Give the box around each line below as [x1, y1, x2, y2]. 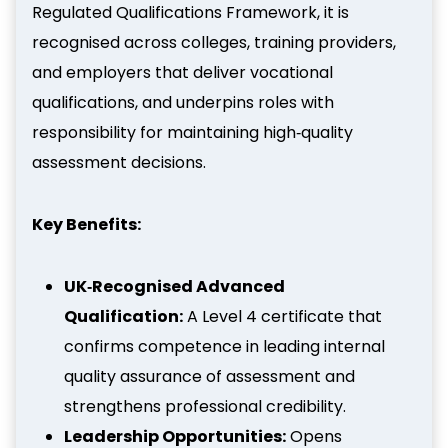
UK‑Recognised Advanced [64, 274, 285, 298]
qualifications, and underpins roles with [32, 90, 334, 114]
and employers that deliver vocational [32, 60, 333, 84]
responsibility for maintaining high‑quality [32, 120, 353, 144]
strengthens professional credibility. [64, 394, 346, 418]
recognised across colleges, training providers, [32, 30, 396, 54]
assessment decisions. [32, 150, 206, 174]
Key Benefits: [32, 212, 141, 236]
